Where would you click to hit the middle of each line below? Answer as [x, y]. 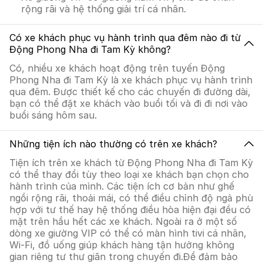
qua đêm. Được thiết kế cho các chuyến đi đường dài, [130, 92]
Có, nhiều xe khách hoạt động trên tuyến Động [117, 68]
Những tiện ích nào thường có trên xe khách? [113, 144]
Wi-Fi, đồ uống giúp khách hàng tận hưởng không [122, 245]
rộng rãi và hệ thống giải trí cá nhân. [104, 9]
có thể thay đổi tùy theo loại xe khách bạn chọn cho [129, 174]
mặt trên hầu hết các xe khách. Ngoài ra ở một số [123, 221]
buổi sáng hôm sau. [53, 115]
